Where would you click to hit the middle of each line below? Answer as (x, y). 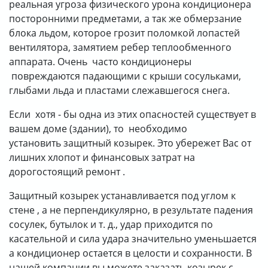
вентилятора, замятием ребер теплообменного (120, 47)
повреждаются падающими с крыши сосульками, (125, 76)
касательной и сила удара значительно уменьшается (133, 239)
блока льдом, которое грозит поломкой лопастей (124, 33)
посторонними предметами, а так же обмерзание (125, 19)
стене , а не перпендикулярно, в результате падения (131, 210)
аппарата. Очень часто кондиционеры (100, 62)
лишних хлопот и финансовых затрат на (102, 157)
